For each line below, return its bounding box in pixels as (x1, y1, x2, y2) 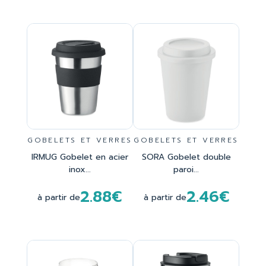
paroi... (173, 163, 199, 176)
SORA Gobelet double (141, 151, 231, 164)
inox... (68, 163, 91, 176)
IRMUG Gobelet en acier (31, 151, 128, 164)
